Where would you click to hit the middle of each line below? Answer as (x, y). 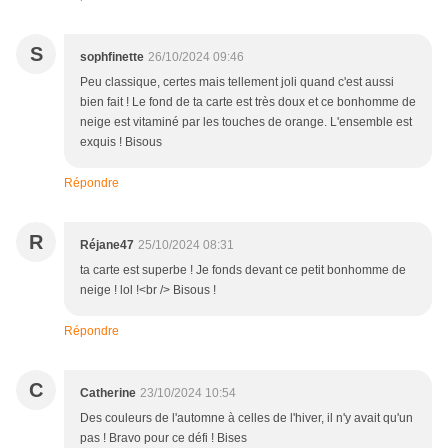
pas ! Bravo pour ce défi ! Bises (163, 438)
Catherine (108, 393)
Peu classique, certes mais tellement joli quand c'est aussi (237, 82)
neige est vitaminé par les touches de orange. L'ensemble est (246, 122)
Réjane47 (107, 245)
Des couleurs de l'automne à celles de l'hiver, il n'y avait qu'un (246, 418)
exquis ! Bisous (121, 142)
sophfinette (112, 57)
